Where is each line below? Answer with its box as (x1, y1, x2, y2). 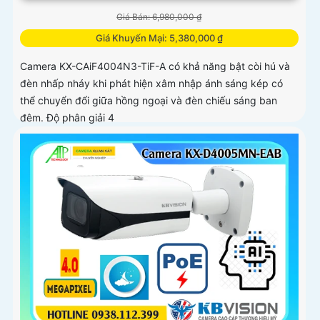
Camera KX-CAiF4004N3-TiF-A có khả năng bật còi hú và (20, 60, 290, 73)
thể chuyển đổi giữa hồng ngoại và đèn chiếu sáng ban (20, 94, 277, 107)
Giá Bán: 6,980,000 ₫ (116, 11, 202, 23)
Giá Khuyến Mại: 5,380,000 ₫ (95, 32, 223, 44)
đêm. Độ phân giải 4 (20, 111, 114, 124)
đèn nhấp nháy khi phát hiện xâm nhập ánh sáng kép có (20, 77, 283, 90)
